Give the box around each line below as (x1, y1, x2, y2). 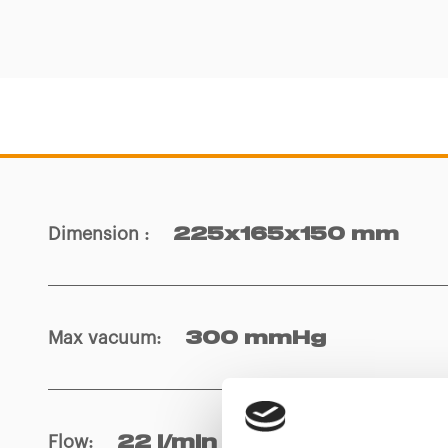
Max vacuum (63, 329, 156, 347)
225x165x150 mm (173, 226, 399, 244)
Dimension (61, 225, 144, 243)
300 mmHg (185, 330, 326, 348)
